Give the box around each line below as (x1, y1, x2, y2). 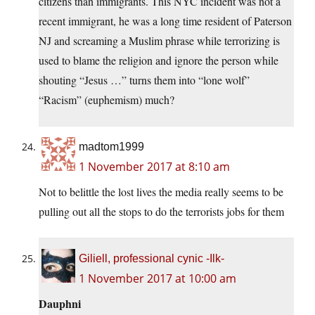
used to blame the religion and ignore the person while (39, 53, 278, 68)
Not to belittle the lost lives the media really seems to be (39, 184, 283, 200)
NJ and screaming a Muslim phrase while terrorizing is (39, 33, 280, 49)
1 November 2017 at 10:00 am (79, 271, 236, 287)
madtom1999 (79, 141, 144, 153)
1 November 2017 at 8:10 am (79, 159, 230, 175)
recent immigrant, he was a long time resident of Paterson (39, 13, 292, 29)
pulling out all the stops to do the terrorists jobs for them (39, 204, 284, 219)
